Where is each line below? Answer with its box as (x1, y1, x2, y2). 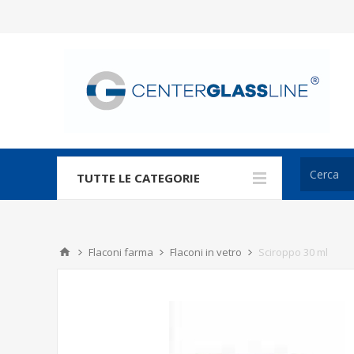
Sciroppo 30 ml (258, 245, 328, 259)
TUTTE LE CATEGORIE (77, 170, 200, 186)
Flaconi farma (88, 245, 153, 259)
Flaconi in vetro (170, 245, 242, 259)
